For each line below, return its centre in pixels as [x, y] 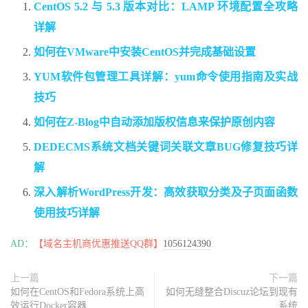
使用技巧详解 [67, 213]
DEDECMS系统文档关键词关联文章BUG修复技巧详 [166, 147]
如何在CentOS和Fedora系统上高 [77, 292]
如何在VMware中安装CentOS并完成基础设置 [145, 52]
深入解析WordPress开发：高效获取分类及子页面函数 [166, 192]
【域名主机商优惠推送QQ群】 [98, 244]
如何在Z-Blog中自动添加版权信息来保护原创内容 [154, 122]
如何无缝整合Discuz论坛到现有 [232, 292]
